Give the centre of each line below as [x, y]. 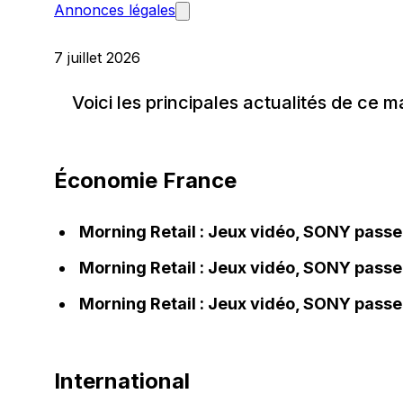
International [122, 381]
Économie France [145, 180]
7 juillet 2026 [97, 57]
